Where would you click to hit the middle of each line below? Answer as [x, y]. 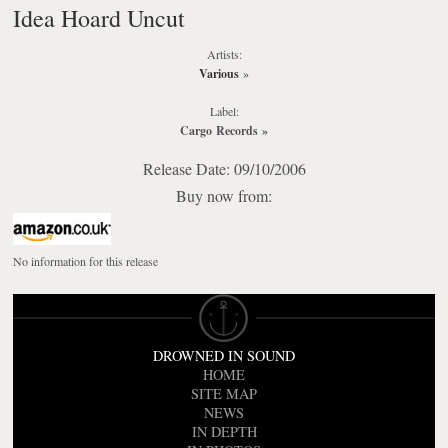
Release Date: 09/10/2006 [224, 168]
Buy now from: [224, 195]
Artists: [224, 53]
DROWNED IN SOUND [224, 356]
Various [219, 73]
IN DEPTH [224, 432]
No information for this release [86, 260]
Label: [224, 110]
